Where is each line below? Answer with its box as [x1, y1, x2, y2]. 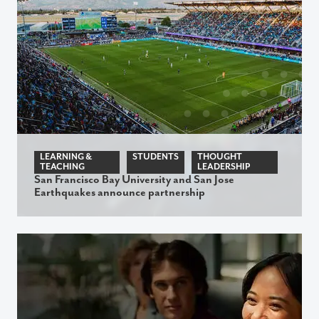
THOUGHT [197, 151, 243, 162]
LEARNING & [40, 151, 92, 162]
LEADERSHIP [197, 161, 251, 172]
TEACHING [40, 161, 85, 172]
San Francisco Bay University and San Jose [34, 172, 234, 187]
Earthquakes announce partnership [34, 185, 205, 199]
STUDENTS [132, 151, 179, 162]
